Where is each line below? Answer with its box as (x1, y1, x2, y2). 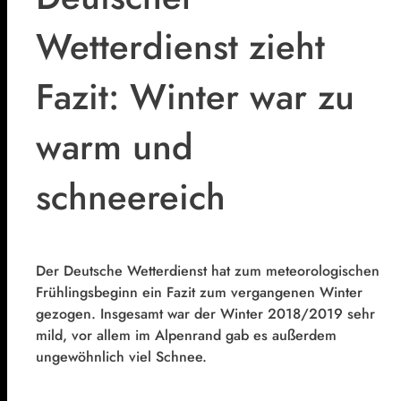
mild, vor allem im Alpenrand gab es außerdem (36, 324, 337, 346)
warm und (36, 121, 193, 174)
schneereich (36, 171, 226, 224)
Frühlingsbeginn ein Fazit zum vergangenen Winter (36, 281, 363, 303)
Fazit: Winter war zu (36, 71, 354, 124)
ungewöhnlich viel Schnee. (36, 346, 207, 367)
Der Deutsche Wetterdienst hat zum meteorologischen (36, 260, 380, 281)
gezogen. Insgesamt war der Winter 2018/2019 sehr (36, 303, 375, 324)
